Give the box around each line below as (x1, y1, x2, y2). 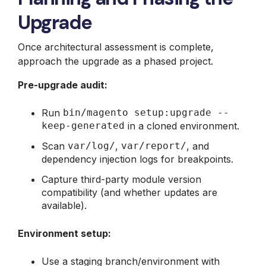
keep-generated (42, 119, 125, 131)
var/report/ (121, 140, 186, 151)
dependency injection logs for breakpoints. (42, 153, 233, 165)
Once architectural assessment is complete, (18, 40, 214, 53)
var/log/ (68, 140, 115, 151)
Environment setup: (18, 227, 111, 239)
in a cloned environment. (125, 119, 239, 132)
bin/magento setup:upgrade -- (63, 106, 229, 118)
